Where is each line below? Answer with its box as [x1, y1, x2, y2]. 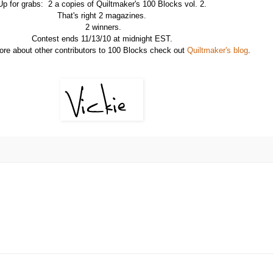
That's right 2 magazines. [57, 11, 146, 21]
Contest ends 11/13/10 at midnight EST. [31, 34, 172, 44]
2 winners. [82, 23, 121, 32]
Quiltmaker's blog [187, 46, 248, 55]
